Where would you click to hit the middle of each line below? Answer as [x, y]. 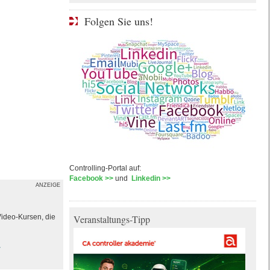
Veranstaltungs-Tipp [111, 219]
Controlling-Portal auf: [105, 168]
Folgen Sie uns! [118, 21]
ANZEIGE [48, 185]
